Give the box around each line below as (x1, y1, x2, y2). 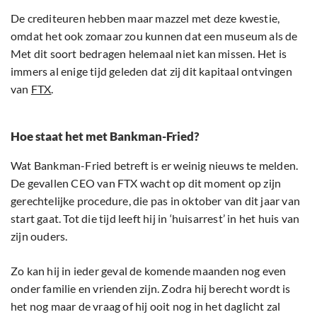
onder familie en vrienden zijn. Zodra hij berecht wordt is (11, 281, 291, 295)
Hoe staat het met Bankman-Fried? (11, 128, 200, 144)
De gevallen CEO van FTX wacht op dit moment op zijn (11, 175, 282, 190)
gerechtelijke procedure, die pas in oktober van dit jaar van (11, 193, 301, 207)
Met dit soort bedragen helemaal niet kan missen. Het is (11, 46, 287, 60)
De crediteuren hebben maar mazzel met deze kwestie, (11, 11, 280, 25)
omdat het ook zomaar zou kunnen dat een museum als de (11, 28, 298, 42)
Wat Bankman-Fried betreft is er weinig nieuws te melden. (11, 158, 299, 172)
